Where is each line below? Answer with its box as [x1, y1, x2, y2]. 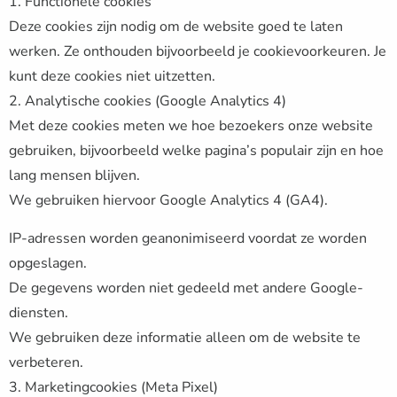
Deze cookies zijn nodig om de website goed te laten [9, 17, 343, 36]
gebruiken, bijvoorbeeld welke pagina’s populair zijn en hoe [9, 141, 384, 160]
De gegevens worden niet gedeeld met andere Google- [9, 278, 363, 298]
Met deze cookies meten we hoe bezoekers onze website [9, 116, 373, 136]
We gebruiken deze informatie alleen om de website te [9, 328, 361, 347]
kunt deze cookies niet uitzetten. [9, 66, 215, 86]
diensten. [9, 303, 68, 323]
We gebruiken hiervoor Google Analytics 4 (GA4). [9, 191, 328, 210]
